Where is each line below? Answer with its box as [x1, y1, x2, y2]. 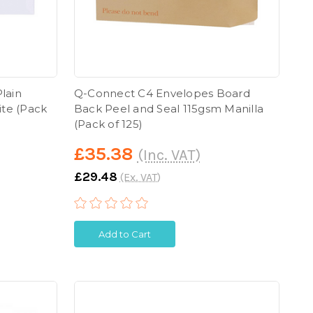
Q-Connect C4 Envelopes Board [73, 86, 250, 100]
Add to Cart [98, 228, 151, 240]
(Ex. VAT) [119, 170, 161, 184]
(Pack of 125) [73, 117, 143, 131]
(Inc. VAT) [137, 145, 201, 164]
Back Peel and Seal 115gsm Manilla [73, 101, 264, 115]
